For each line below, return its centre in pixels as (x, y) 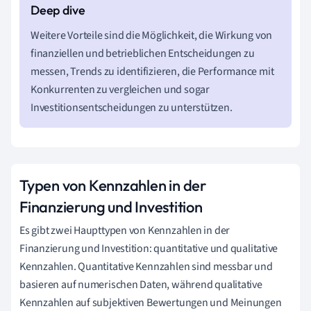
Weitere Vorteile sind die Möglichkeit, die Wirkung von (152, 35)
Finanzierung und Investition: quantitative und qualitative (149, 248)
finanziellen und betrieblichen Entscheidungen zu (143, 53)
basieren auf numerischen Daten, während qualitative (141, 284)
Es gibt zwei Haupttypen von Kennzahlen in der (125, 230)
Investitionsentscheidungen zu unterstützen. (132, 107)
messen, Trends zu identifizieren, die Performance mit (152, 71)
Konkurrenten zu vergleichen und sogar (120, 89)
